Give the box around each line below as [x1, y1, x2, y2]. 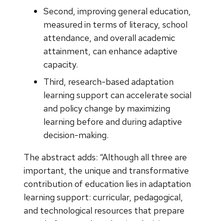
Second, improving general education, [43, 5, 191, 17]
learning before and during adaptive [43, 115, 182, 127]
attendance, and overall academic [43, 32, 175, 43]
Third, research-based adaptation [43, 75, 174, 87]
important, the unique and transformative [24, 164, 189, 176]
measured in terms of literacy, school [43, 18, 187, 30]
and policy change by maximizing [43, 102, 170, 114]
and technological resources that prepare [24, 204, 184, 216]
